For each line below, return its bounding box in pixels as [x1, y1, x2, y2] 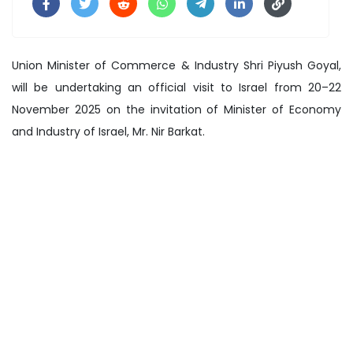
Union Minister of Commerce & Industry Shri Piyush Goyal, [12, 57, 341, 73]
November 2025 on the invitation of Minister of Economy [12, 101, 341, 117]
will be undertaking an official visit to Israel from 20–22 [12, 79, 341, 95]
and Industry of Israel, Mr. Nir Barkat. [12, 123, 205, 139]
